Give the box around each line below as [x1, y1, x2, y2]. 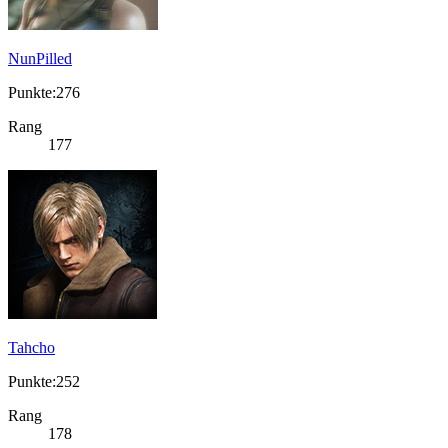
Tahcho [8, 339, 55, 357]
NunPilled [8, 50, 72, 68]
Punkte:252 [8, 373, 80, 391]
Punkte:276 [8, 84, 80, 102]
